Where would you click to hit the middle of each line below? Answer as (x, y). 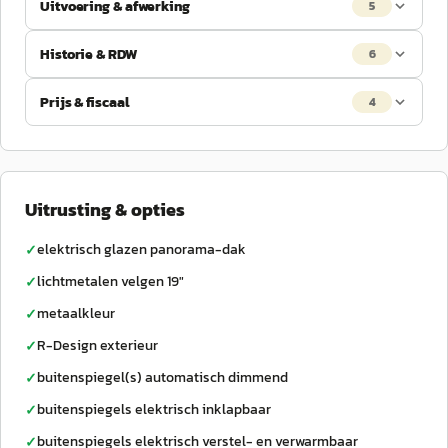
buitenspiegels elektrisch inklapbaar (154, 409)
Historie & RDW (88, 54)
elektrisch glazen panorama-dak (141, 249)
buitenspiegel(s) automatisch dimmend (162, 377)
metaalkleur (76, 313)
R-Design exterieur (97, 345)
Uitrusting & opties (105, 209)
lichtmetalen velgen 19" (110, 281)
